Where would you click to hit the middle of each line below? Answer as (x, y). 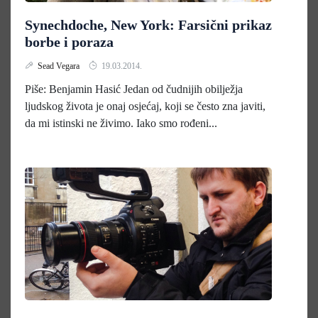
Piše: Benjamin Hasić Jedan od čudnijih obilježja (134, 89)
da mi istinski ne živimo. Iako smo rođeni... (121, 123)
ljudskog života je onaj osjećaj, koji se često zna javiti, (145, 106)
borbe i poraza (69, 42)
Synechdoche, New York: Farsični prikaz (148, 25)
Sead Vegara (60, 66)
